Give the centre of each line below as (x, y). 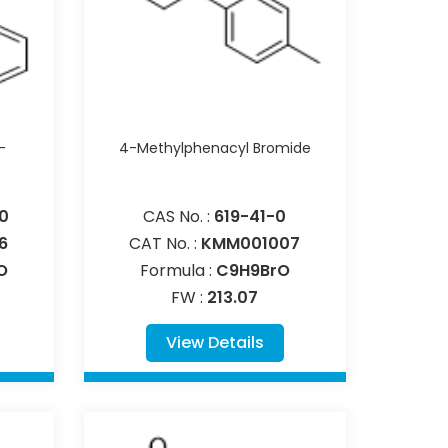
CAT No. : (165, 243)
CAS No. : (179, 216)
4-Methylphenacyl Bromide (214, 147)
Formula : (177, 270)
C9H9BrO (252, 270)
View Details (214, 342)
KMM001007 (251, 243)
